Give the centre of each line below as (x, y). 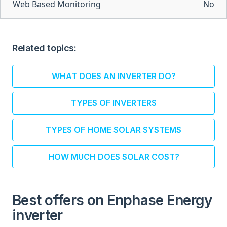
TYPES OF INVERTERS (113, 103)
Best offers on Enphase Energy (112, 200)
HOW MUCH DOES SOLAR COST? (113, 157)
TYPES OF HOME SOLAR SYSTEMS (113, 130)
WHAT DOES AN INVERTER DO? (113, 76)
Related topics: (44, 48)
